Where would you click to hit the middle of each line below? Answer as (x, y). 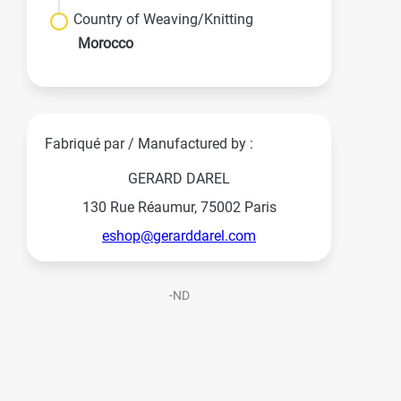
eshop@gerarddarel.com (179, 235)
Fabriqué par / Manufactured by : (149, 143)
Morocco (106, 43)
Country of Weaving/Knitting (163, 19)
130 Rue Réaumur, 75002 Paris (179, 207)
